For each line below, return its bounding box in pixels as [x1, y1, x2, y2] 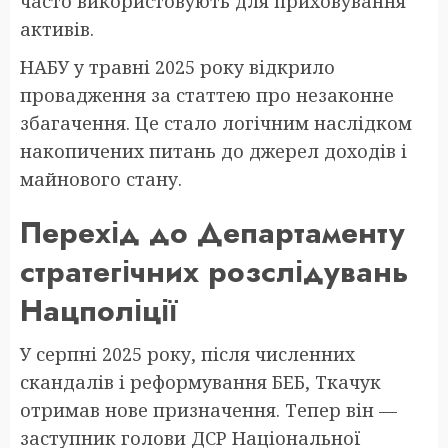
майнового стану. [20, 166, 182, 191]
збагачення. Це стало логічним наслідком [20, 110, 412, 135]
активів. [20, 16, 94, 41]
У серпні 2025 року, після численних [20, 341, 355, 366]
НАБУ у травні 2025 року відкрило [20, 54, 335, 79]
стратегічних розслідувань [20, 249, 409, 293]
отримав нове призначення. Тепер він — [20, 397, 397, 422]
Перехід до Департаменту [20, 210, 405, 254]
